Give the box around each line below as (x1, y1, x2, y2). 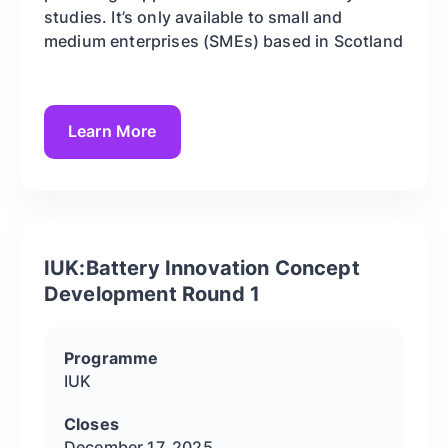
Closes (64, 413, 119, 434)
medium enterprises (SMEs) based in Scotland (44, 30, 403, 51)
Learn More (68, 121, 157, 142)
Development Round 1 (44, 281, 261, 306)
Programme (64, 347, 159, 368)
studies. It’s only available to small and (44, 6, 343, 27)
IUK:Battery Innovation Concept (44, 255, 360, 280)
